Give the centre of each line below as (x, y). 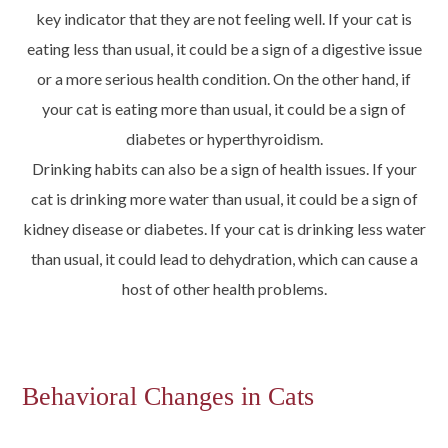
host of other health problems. (224, 288)
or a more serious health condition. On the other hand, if (224, 78)
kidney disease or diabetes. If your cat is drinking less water (224, 228)
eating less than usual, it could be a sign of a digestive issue (224, 48)
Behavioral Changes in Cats (168, 396)
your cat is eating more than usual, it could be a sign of (224, 108)
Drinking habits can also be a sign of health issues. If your (224, 168)
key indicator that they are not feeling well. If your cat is (224, 18)
